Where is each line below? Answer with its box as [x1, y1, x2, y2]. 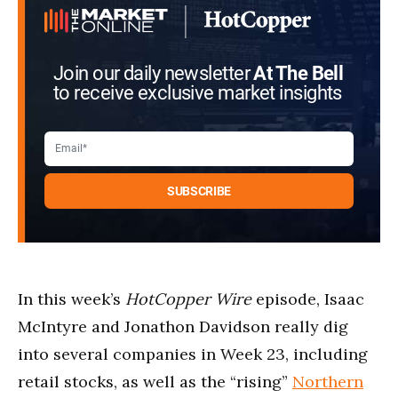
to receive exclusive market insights [53, 81, 342, 105]
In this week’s [18, 288, 125, 309]
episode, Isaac [256, 288, 364, 309]
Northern [292, 370, 363, 392]
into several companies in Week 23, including [18, 343, 368, 364]
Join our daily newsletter [53, 61, 254, 85]
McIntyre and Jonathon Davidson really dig [18, 315, 348, 337]
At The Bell [253, 61, 344, 85]
